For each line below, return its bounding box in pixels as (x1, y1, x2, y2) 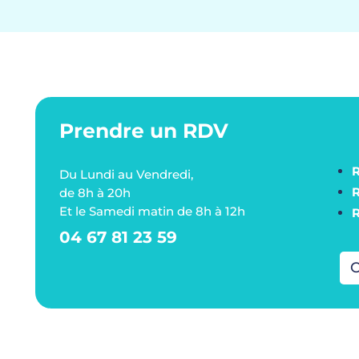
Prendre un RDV (58, 118, 228, 143)
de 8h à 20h (58, 184, 131, 200)
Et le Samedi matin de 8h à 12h (58, 203, 245, 219)
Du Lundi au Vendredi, (58, 166, 193, 182)
